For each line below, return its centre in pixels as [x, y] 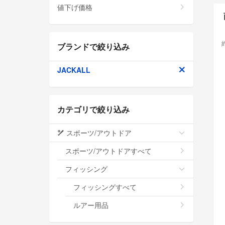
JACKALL [74, 70]
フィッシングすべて [105, 187]
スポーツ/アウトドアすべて [108, 150]
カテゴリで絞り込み [93, 109]
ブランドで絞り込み [93, 46]
